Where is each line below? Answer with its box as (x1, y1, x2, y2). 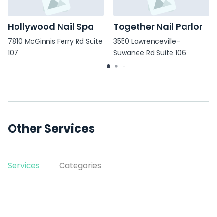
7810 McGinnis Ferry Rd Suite (8, 36, 103, 46)
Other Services (8, 121, 95, 137)
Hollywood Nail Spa (8, 20, 94, 33)
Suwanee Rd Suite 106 (113, 48, 186, 58)
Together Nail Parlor (113, 20, 202, 33)
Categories (59, 160, 101, 171)
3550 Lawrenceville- (113, 36, 180, 46)
